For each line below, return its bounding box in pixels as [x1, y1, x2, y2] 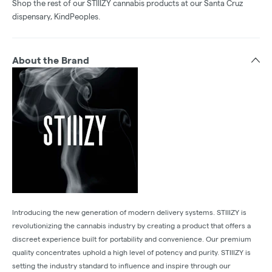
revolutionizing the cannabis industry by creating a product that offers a [12, 221, 251, 229]
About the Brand [12, 55, 89, 66]
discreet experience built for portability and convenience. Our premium [12, 234, 251, 243]
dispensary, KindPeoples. [12, 12, 100, 21]
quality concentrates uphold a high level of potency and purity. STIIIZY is [12, 248, 251, 256]
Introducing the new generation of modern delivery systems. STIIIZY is [12, 208, 246, 216]
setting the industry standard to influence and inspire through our [12, 261, 231, 270]
